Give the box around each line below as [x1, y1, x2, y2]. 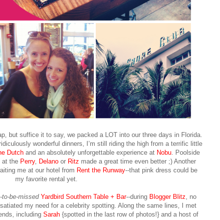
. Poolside [171, 149, 200, 157]
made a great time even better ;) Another [79, 158, 196, 165]
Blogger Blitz [149, 193, 186, 201]
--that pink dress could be [125, 166, 197, 174]
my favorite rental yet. [15, 175, 78, 183]
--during [126, 193, 149, 201]
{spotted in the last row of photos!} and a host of [60, 211, 198, 219]
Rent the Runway [77, 166, 125, 174]
